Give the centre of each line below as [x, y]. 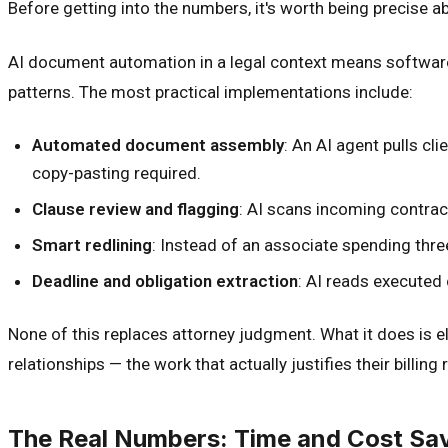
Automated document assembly [158, 144]
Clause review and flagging [135, 208]
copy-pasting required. [116, 172]
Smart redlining [92, 244]
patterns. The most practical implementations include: [210, 91]
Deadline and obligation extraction [165, 280]
